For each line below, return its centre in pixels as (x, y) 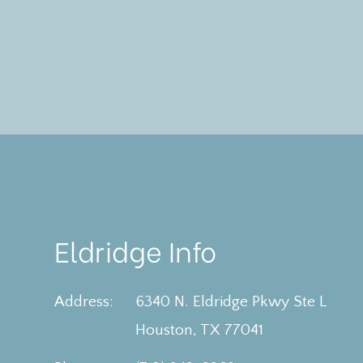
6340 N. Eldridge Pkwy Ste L (231, 302)
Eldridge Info (136, 250)
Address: (84, 302)
